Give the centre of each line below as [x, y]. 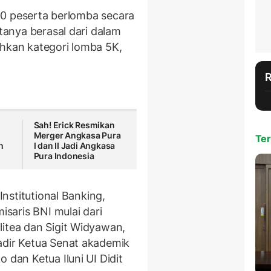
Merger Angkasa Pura [77, 135]
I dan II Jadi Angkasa [74, 145]
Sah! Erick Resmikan [74, 125]
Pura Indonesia [64, 155]
